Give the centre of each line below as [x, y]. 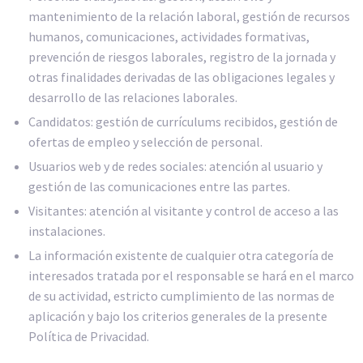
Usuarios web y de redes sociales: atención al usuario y [175, 166]
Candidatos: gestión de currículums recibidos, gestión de [183, 121]
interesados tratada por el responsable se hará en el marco [191, 275]
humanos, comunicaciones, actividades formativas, [169, 36]
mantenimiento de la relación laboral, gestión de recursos [189, 16]
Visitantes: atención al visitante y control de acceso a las [184, 210]
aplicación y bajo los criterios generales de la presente [178, 316]
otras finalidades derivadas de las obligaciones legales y [181, 77]
